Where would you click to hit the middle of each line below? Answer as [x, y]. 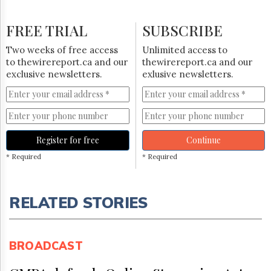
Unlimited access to [184, 50]
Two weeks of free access [62, 50]
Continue [203, 140]
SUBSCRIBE [182, 30]
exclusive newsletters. [54, 74]
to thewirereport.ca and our [67, 62]
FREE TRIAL [47, 30]
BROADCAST [46, 246]
